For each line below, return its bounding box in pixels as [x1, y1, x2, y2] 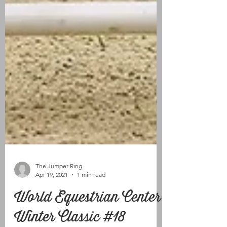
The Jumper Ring [35, 190, 82, 197]
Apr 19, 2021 [35, 198, 68, 206]
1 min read [77, 198, 105, 206]
